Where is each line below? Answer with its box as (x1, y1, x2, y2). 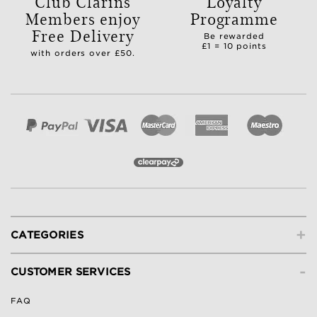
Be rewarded (203, 31, 265, 42)
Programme (190, 7, 279, 30)
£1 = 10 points (201, 41, 267, 52)
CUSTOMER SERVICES (11, 266, 131, 278)
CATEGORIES (11, 229, 83, 241)
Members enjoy (25, 7, 141, 30)
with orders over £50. (30, 48, 136, 59)
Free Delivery (32, 24, 134, 47)
